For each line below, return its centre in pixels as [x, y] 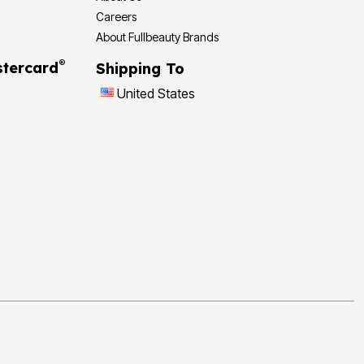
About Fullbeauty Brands [157, 37]
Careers [116, 17]
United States [156, 94]
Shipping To [140, 69]
